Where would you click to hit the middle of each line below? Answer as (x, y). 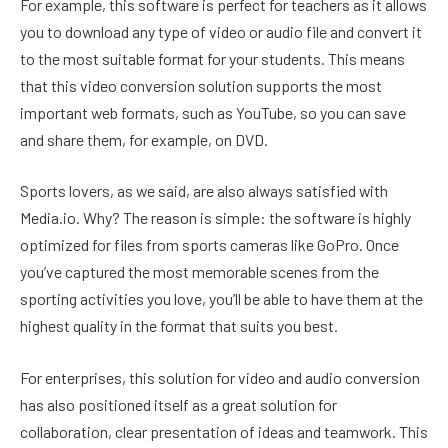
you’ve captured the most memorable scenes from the (199, 272)
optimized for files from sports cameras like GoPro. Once (209, 245)
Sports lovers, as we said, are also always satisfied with (204, 191)
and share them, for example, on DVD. (144, 139)
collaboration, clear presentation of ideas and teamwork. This (224, 431)
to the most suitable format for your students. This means (212, 58)
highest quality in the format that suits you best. (179, 326)
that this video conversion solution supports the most (201, 85)
